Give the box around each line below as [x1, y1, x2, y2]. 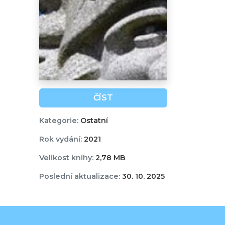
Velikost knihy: [39, 153, 93, 163]
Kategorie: [39, 116, 78, 126]
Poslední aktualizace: [39, 172, 120, 181]
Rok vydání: [39, 135, 82, 144]
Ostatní [78, 116, 108, 126]
